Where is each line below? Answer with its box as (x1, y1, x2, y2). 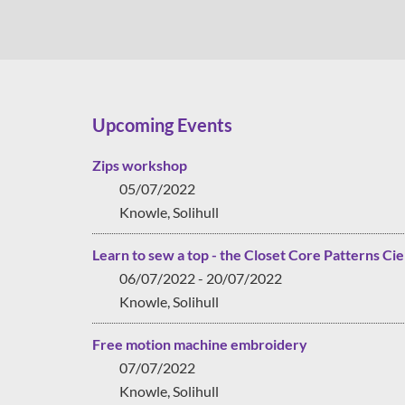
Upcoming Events (92, 114, 232, 136)
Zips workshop (92, 156, 187, 174)
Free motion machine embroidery (92, 335, 307, 353)
